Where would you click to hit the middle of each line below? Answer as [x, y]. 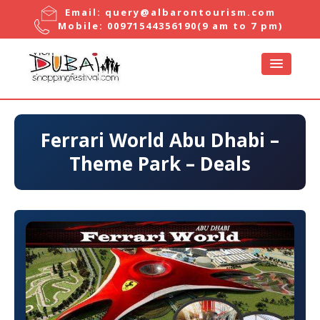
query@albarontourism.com [191, 12]
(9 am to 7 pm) [240, 26]
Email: [82, 12]
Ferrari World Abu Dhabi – [160, 140]
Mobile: [79, 26]
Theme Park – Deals [160, 164]
